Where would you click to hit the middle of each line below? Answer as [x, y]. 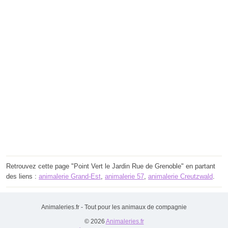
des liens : [22, 176]
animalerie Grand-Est [70, 176]
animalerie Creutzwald [180, 176]
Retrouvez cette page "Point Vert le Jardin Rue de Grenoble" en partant [111, 166]
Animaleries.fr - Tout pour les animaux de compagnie [114, 207]
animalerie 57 [124, 176]
